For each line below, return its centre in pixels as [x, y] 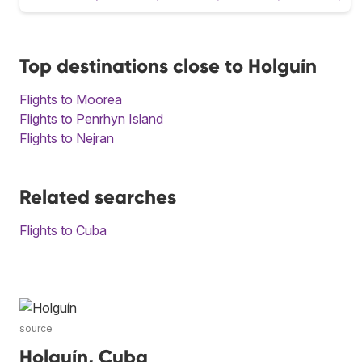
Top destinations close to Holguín [168, 65]
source [36, 328]
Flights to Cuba [63, 230]
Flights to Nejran [67, 138]
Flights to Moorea [71, 99]
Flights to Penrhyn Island [91, 118]
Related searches [98, 196]
